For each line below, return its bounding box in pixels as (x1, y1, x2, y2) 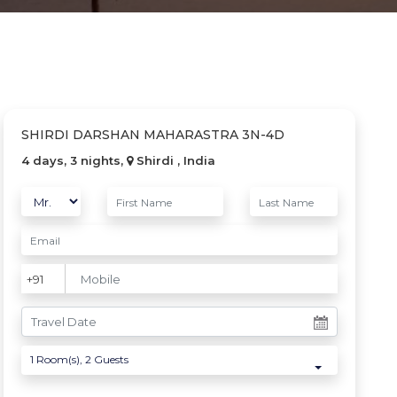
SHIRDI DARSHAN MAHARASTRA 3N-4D (21, 126, 285, 143)
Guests (91, 352, 129, 366)
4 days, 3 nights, (21, 152, 128, 167)
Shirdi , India (133, 152, 216, 167)
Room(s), (34, 352, 86, 366)
